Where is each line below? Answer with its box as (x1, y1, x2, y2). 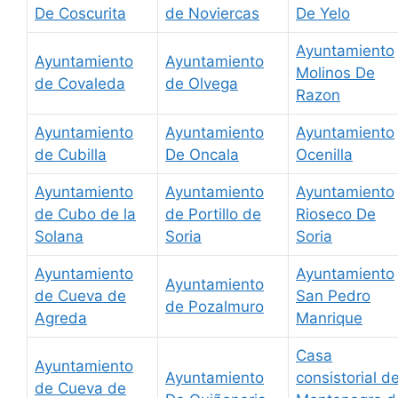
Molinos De (296, 64, 375, 83)
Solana (35, 227, 84, 246)
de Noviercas (165, 4, 259, 23)
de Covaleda (35, 75, 125, 93)
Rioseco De (296, 205, 376, 224)
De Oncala (165, 146, 239, 164)
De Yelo (296, 4, 350, 23)
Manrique (296, 309, 362, 328)
